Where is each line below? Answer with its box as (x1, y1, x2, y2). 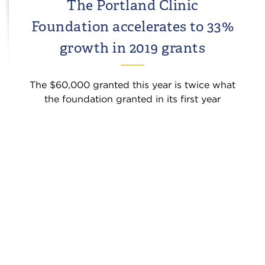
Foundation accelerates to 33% (31, 17, 234, 35)
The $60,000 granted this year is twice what (30, 79, 235, 91)
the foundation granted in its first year (44, 93, 221, 105)
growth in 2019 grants (59, 38, 206, 57)
